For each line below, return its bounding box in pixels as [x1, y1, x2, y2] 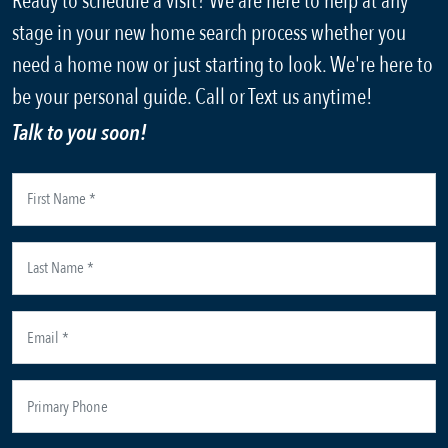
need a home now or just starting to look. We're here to [12, 49, 433, 80]
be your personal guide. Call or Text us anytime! [12, 81, 372, 112]
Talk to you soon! [12, 117, 147, 148]
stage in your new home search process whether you [12, 17, 406, 48]
